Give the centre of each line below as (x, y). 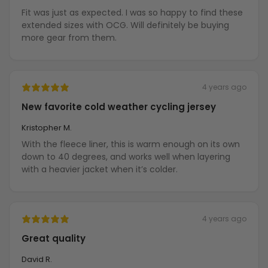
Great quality (54, 239)
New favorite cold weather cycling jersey (119, 107)
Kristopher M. (47, 128)
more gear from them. (69, 38)
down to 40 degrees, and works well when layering (126, 157)
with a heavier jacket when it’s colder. (100, 170)
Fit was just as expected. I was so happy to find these (132, 13)
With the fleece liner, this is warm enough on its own (131, 144)
